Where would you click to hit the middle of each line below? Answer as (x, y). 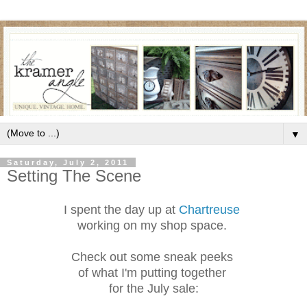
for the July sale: (153, 288)
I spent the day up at (121, 209)
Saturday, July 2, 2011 (68, 162)
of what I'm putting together (153, 272)
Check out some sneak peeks (153, 257)
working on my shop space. (153, 225)
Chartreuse (209, 209)
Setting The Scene (74, 175)
